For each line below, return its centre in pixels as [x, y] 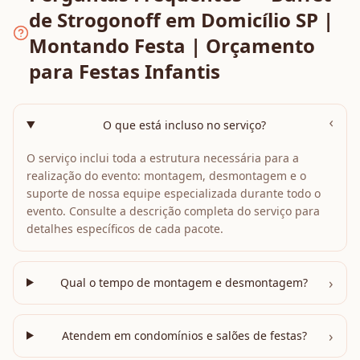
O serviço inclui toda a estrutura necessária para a [163, 157]
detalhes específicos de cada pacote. [125, 228]
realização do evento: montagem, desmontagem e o [166, 175]
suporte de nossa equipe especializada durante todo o [174, 193]
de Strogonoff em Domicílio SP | [181, 19]
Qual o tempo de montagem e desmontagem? [184, 282]
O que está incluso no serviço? [184, 125]
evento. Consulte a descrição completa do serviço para [173, 211]
